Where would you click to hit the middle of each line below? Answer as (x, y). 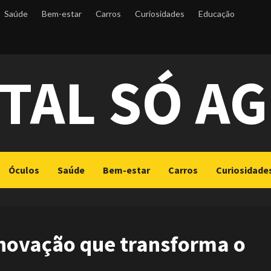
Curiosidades (160, 14)
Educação (217, 14)
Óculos (24, 170)
